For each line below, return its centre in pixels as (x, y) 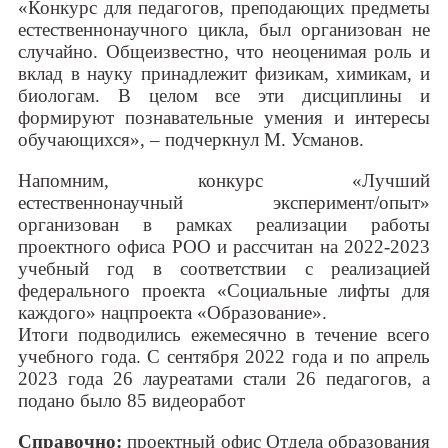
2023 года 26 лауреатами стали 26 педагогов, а (224, 379)
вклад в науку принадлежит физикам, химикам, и (224, 74)
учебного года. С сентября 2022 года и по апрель (224, 357)
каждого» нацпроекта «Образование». (172, 313)
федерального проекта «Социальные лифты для (224, 291)
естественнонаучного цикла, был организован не (224, 30)
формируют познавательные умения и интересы (224, 118)
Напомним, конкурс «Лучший (224, 181)
